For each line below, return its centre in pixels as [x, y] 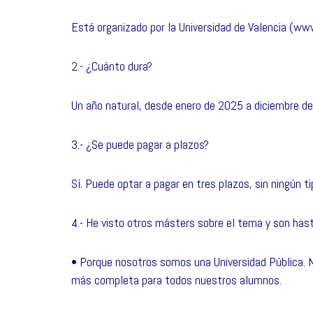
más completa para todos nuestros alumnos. [176, 280]
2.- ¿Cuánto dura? [112, 66]
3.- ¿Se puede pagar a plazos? [140, 144]
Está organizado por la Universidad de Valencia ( [182, 27]
